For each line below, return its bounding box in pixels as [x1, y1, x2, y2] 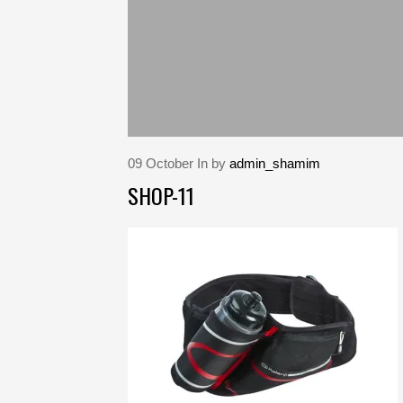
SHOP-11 [128, 179, 194, 212]
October [146, 156, 193, 172]
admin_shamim [229, 156, 320, 172]
